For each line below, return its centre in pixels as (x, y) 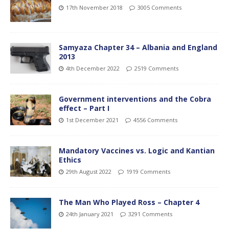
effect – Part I (84, 108)
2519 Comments (156, 68)
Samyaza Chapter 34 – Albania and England (138, 47)
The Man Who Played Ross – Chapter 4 (129, 202)
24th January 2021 (90, 214)
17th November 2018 (94, 7)
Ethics (70, 160)
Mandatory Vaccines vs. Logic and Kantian (137, 151)
